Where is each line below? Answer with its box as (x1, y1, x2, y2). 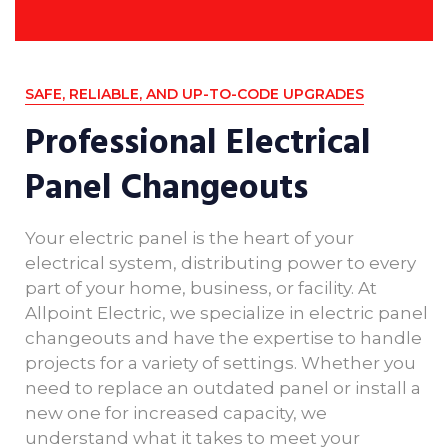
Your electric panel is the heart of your (25, 227, 354, 248)
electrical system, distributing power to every (25, 252, 416, 273)
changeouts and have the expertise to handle (25, 327, 422, 348)
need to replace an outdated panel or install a (25, 377, 421, 398)
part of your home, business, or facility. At (25, 277, 377, 298)
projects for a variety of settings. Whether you (25, 352, 416, 373)
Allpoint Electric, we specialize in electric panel (25, 302, 428, 323)
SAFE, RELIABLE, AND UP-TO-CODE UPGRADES (25, 84, 364, 103)
